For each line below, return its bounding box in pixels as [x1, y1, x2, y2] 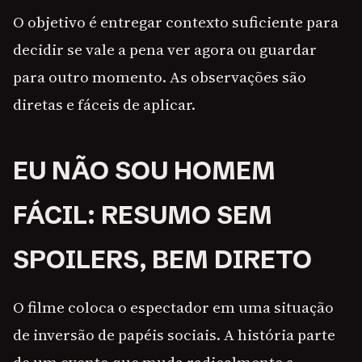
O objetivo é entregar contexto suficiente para [13, 11, 339, 33]
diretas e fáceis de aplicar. [13, 94, 196, 116]
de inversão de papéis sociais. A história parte [13, 324, 335, 346]
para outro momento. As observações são [13, 66, 306, 88]
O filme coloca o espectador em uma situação [13, 297, 334, 318]
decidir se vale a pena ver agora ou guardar [13, 39, 317, 61]
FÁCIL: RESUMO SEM [13, 200, 272, 231]
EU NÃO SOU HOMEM [13, 155, 276, 187]
